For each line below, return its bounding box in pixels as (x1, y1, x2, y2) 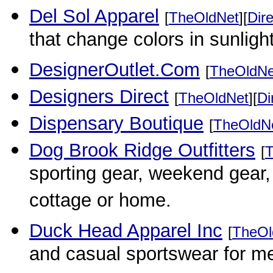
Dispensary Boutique (29, 113, 204, 134)
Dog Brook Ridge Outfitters (29, 140, 255, 161)
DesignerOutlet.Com (29, 59, 200, 80)
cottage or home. (29, 190, 171, 215)
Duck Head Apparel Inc (29, 220, 222, 241)
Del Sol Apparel (29, 5, 159, 27)
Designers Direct (29, 86, 169, 107)
